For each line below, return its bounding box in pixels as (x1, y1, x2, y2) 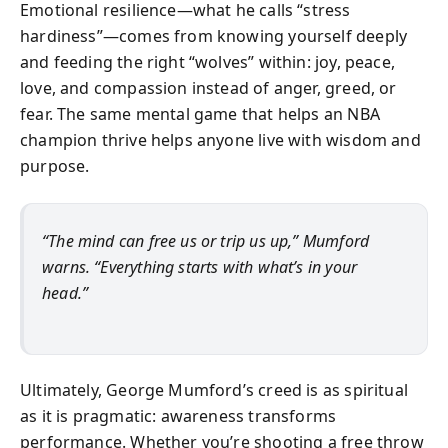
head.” (42, 281, 89, 304)
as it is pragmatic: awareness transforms (20, 405, 337, 427)
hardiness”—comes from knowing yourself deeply (20, 24, 408, 47)
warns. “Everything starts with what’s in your (42, 255, 358, 278)
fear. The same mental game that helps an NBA (20, 102, 380, 125)
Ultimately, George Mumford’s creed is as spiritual (20, 379, 408, 401)
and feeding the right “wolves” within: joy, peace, (20, 50, 395, 73)
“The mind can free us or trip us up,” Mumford (42, 229, 370, 252)
